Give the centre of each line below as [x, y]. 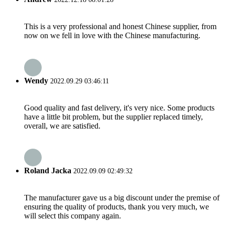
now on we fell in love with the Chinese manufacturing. [112, 36]
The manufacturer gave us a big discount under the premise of [122, 198]
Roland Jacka [48, 171]
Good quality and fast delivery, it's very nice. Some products [119, 107]
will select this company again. [73, 216]
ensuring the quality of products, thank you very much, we [117, 207]
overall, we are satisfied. [62, 126]
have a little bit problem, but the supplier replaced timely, [114, 117]
